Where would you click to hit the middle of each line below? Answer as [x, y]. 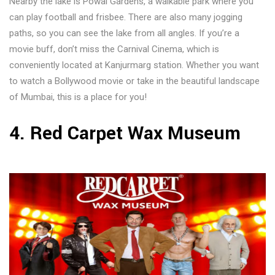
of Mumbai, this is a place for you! [78, 97]
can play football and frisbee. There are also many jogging [126, 17]
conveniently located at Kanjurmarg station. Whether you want [134, 65]
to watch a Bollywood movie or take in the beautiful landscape [134, 81]
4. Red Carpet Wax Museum [137, 134]
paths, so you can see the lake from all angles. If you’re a [124, 33]
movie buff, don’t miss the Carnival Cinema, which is [114, 49]
